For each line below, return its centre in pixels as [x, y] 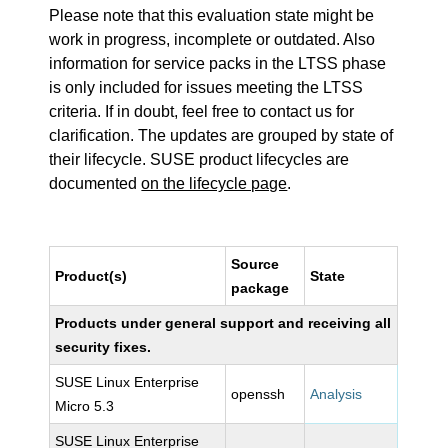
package [260, 288]
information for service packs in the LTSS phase [218, 63]
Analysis [336, 394]
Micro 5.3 [85, 406]
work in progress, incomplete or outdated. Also [212, 39]
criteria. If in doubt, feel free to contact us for [202, 111]
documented [95, 183]
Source [255, 264]
